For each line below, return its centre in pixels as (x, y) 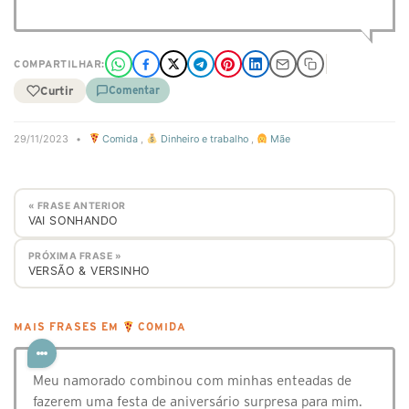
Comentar (134, 90)
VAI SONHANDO (73, 220)
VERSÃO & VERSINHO (89, 270)
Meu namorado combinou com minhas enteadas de (192, 381)
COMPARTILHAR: (59, 64)
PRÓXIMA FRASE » (74, 256)
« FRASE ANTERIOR (77, 205)
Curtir (57, 90)
